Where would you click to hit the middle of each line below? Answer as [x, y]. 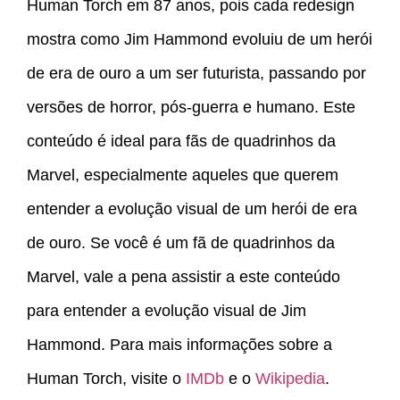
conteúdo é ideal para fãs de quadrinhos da [181, 142]
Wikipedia [290, 379]
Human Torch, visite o [106, 379]
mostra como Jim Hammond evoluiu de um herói [200, 40]
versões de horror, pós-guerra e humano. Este [191, 108]
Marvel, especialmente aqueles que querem [183, 175]
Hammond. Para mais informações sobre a [179, 345]
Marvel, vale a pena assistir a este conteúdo [183, 277]
